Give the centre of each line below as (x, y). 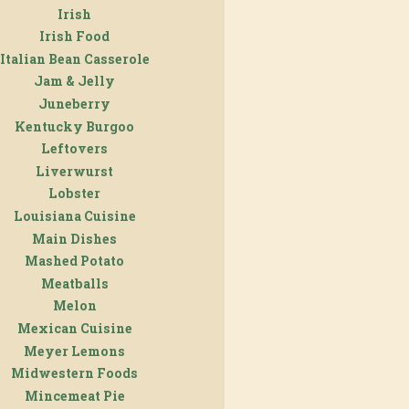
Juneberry (74, 103)
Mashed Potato (74, 261)
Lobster (74, 194)
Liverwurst (74, 171)
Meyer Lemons (74, 351)
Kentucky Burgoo (74, 126)
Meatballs (74, 283)
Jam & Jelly (74, 81)
